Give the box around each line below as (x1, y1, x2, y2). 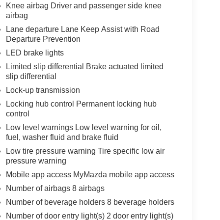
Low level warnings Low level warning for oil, (5, 123, 162, 132)
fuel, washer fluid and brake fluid (5, 133, 118, 142)
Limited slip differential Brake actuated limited (5, 62, 164, 71)
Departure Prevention (5, 35, 81, 44)
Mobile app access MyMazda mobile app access (5, 170, 174, 179)
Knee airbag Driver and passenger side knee (5, 1, 162, 10)
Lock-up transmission (5, 86, 80, 95)
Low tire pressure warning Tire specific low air (5, 147, 165, 156)
